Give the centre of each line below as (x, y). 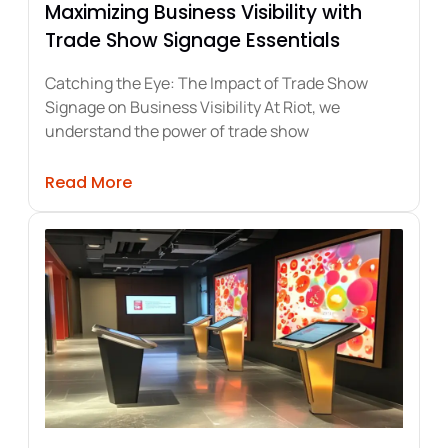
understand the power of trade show (177, 131)
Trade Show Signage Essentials (192, 41)
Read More (88, 183)
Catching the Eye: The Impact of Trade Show (206, 83)
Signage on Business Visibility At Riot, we (192, 107)
